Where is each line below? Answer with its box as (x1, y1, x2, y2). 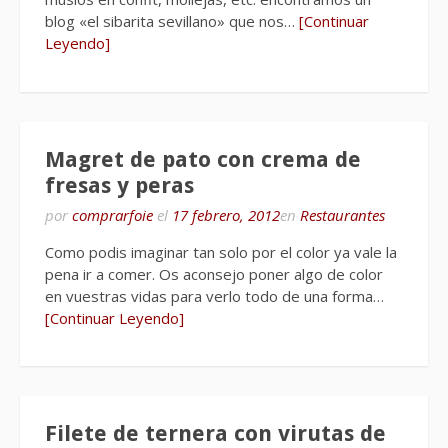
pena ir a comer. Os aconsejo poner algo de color (45, 263, 383, 284)
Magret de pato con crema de (45, 146, 361, 172)
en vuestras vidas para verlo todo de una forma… (45, 285, 384, 306)
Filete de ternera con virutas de (45, 421, 386, 446)
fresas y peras (45, 172, 194, 198)
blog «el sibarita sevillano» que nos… (45, 11, 299, 31)
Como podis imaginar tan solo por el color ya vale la (45, 241, 397, 262)
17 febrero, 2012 (172, 204, 280, 225)
